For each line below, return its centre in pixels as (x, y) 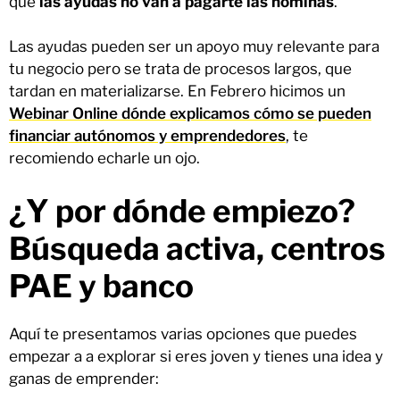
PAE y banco (101, 286)
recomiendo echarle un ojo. (104, 158)
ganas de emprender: (84, 378)
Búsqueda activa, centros (197, 248)
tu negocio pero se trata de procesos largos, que (180, 69)
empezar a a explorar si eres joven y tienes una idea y (196, 356)
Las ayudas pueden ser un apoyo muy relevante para (194, 47)
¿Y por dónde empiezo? (182, 211)
